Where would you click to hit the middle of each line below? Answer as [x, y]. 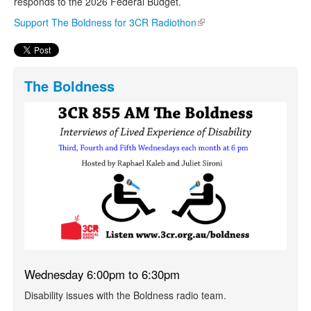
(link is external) [231, 22]
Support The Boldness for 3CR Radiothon [105, 22]
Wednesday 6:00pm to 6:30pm [102, 274]
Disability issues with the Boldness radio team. [125, 295]
